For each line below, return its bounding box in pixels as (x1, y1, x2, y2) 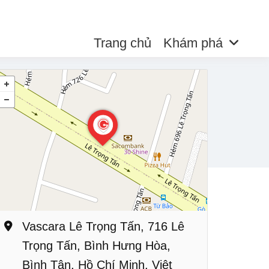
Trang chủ (93, 35, 151, 50)
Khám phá (163, 35, 223, 50)
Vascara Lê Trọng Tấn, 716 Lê (22, 220, 184, 233)
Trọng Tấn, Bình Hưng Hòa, (22, 239, 171, 252)
